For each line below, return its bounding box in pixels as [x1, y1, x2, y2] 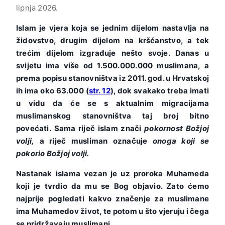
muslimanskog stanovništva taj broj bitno [16, 110, 209, 121]
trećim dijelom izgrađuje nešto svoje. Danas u [16, 48, 209, 58]
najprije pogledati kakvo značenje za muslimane [16, 193, 209, 203]
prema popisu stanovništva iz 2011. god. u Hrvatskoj [16, 73, 209, 83]
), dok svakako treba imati [110, 85, 209, 95]
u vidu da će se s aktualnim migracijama [16, 98, 209, 108]
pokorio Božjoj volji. [16, 148, 89, 158]
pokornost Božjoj [144, 123, 209, 133]
